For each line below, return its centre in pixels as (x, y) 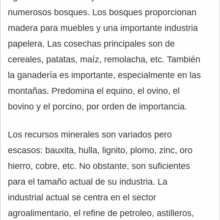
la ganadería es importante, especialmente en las (104, 75)
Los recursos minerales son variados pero (90, 134)
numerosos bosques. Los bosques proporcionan (102, 12)
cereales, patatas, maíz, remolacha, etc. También (104, 59)
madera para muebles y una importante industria (103, 28)
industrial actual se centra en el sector (82, 197)
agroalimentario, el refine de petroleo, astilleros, (101, 213)
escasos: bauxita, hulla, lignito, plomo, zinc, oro (100, 150)
